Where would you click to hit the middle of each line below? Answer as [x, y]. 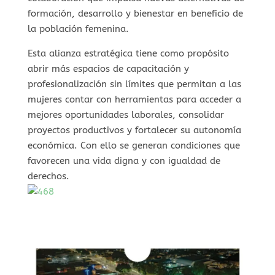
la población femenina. [78, 29]
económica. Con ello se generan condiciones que [134, 146]
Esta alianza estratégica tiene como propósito [128, 54]
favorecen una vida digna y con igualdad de [124, 161]
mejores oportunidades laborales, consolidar [126, 115]
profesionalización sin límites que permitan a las [134, 84]
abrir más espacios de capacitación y [108, 69]
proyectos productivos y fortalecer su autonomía [134, 130]
